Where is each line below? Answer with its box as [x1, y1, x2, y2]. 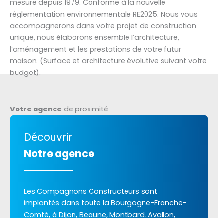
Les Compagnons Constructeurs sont [24, 186, 158, 197]
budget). [10, 67, 43, 77]
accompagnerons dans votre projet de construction [10, 20, 196, 31]
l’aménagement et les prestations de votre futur [10, 44, 181, 54]
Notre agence [24, 146, 95, 161]
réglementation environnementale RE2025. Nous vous [10, 9, 198, 19]
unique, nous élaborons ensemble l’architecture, [10, 32, 179, 42]
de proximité [62, 104, 108, 114]
